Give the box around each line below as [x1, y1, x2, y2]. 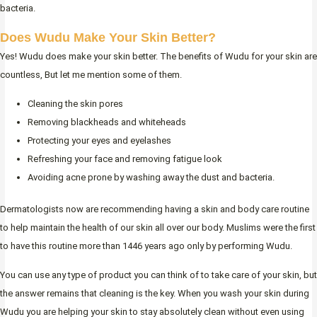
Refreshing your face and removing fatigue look [28, 153, 222, 164]
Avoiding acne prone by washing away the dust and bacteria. [28, 171, 275, 183]
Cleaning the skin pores [28, 98, 123, 109]
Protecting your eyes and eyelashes [28, 134, 171, 146]
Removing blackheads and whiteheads [28, 116, 186, 127]
